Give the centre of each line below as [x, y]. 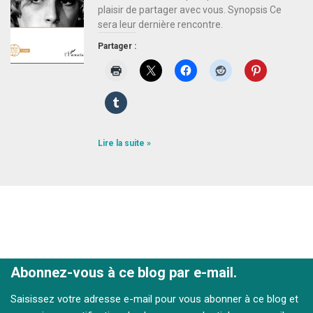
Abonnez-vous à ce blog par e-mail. [124, 272]
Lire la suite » [124, 143]
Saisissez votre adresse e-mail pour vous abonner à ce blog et [154, 299]
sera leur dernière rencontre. [160, 24]
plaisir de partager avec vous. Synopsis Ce [189, 10]
